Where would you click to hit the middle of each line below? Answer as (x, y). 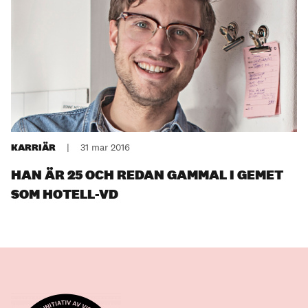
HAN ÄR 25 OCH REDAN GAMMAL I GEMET (147, 175)
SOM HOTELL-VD (65, 194)
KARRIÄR (33, 147)
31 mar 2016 (105, 147)
